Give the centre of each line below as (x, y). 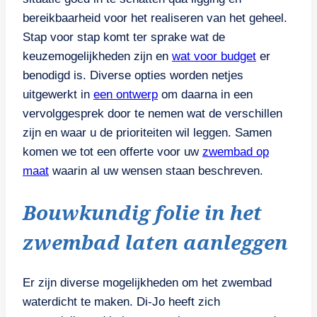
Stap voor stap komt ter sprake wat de (124, 38)
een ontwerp (126, 95)
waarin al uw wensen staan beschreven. (156, 171)
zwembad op (236, 152)
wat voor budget (214, 57)
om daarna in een (205, 95)
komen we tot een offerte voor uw (113, 152)
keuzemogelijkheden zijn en (97, 57)
